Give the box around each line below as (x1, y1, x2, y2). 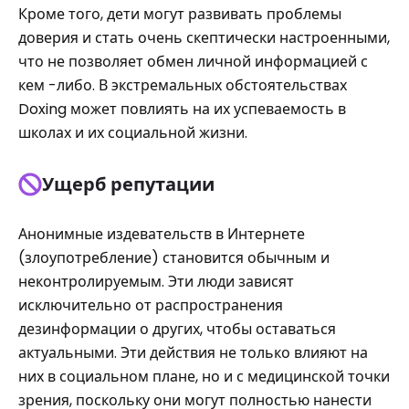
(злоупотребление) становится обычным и (18, 247, 330, 268)
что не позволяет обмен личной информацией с (18, 51, 368, 72)
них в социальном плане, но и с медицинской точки (18, 366, 390, 387)
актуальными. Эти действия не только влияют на (18, 342, 368, 363)
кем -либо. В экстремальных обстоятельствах (18, 75, 347, 96)
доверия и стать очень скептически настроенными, (18, 27, 390, 48)
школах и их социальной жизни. (18, 122, 247, 143)
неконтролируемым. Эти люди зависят (18, 271, 294, 292)
